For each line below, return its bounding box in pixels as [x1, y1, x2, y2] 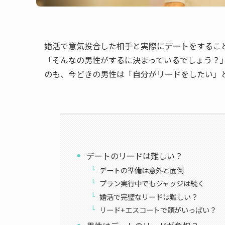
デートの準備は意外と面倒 [99, 164, 184, 175]
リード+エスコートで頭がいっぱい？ [99, 204, 217, 215]
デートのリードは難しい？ [86, 149, 183, 162]
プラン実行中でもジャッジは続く [99, 178, 205, 189]
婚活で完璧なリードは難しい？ [99, 191, 198, 202]
